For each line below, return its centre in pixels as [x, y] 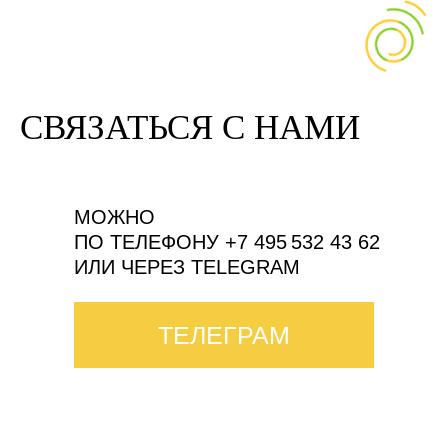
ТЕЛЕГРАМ [224, 334]
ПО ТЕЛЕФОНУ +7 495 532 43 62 [227, 241]
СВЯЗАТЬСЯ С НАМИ [190, 127]
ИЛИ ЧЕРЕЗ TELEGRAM [187, 266]
